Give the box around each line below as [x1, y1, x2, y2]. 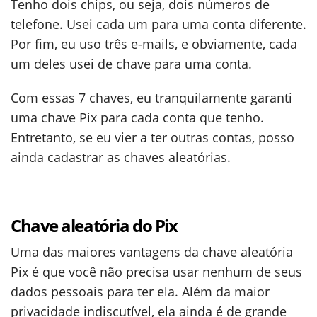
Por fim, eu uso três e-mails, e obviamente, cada [11, 35, 297, 52]
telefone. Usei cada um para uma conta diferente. [11, 16, 306, 33]
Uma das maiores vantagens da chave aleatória [11, 243, 293, 260]
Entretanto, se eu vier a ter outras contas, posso [11, 129, 294, 146]
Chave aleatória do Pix [11, 214, 178, 237]
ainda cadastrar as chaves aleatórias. [11, 149, 231, 166]
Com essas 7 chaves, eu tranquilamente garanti [11, 89, 292, 106]
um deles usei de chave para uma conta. [11, 55, 252, 72]
